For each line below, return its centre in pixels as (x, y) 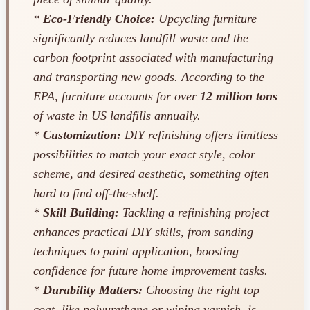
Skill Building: (81, 213)
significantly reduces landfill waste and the (141, 38)
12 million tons (239, 97)
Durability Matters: (93, 290)
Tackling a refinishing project (194, 213)
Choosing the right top (201, 290)
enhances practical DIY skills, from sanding (143, 232)
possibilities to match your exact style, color (144, 155)
